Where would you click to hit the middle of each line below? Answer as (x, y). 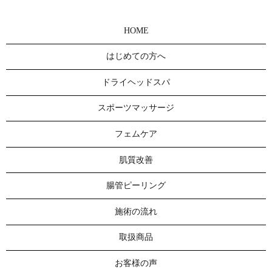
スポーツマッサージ (136, 108)
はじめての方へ (136, 56)
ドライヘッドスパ (136, 82)
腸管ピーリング (136, 186)
